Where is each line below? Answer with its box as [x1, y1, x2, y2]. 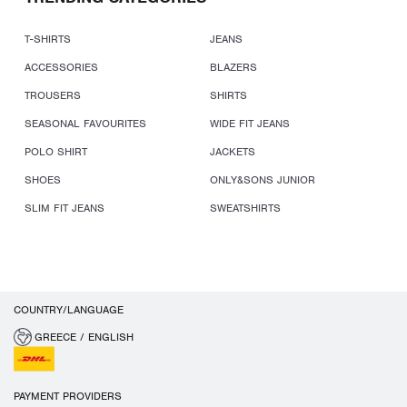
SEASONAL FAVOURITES [25, 116, 146, 131]
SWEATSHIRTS [210, 201, 282, 215]
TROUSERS [25, 88, 81, 103]
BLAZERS [210, 60, 258, 74]
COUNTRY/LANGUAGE [14, 303, 124, 317]
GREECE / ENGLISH [35, 330, 134, 344]
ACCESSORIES [25, 60, 98, 74]
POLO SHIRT [25, 144, 87, 159]
